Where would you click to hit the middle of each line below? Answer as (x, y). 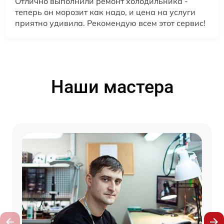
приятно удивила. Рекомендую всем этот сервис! (110, 23)
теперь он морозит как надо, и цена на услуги (105, 12)
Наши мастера (112, 87)
